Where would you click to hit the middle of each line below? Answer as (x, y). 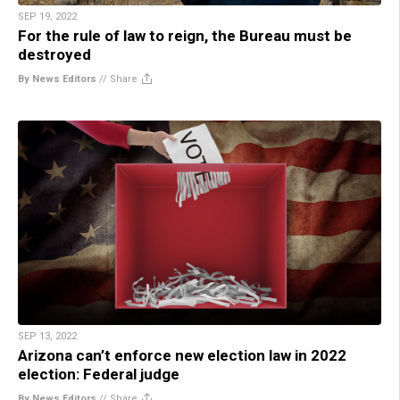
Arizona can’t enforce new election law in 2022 (182, 356)
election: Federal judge (99, 375)
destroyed (54, 55)
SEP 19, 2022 (47, 17)
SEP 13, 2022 (47, 337)
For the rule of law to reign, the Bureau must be (185, 36)
